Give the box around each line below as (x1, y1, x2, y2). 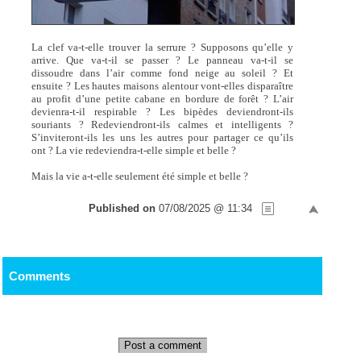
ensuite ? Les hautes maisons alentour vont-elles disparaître (31, 80, 294, 92)
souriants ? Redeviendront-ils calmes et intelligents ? (31, 118, 294, 131)
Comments (8, 269, 70, 284)
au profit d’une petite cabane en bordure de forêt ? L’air (31, 93, 294, 105)
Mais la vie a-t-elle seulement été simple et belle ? (31, 170, 249, 182)
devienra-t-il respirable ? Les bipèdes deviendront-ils (31, 106, 294, 118)
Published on (89, 202, 159, 214)
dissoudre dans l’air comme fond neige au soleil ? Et (31, 67, 294, 79)
